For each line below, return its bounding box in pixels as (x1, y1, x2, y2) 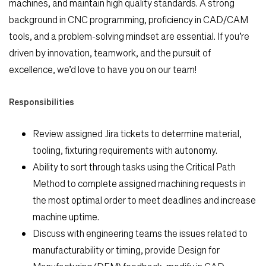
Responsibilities (9, 96, 74, 107)
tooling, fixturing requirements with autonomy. (33, 143, 217, 156)
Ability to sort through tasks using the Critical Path (33, 160, 236, 173)
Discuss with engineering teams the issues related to (33, 226, 248, 239)
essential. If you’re (176, 29, 249, 42)
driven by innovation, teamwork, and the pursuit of (9, 46, 211, 59)
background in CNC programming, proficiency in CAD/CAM (9, 12, 248, 26)
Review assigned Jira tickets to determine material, (33, 126, 242, 140)
